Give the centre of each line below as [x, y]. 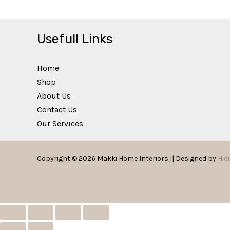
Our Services [60, 124]
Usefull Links [75, 39]
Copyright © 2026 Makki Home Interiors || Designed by [127, 159]
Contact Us [57, 110]
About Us [54, 96]
